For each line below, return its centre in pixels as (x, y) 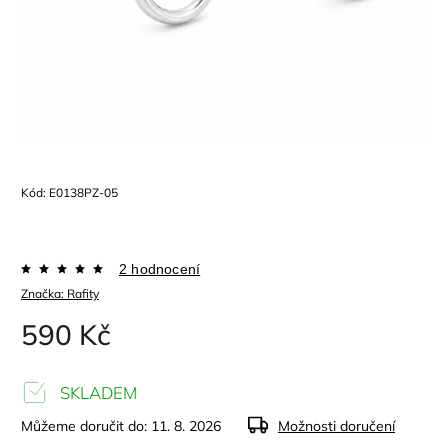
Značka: (44, 293)
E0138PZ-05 (83, 192)
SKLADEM (96, 392)
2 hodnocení (160, 269)
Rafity (83, 293)
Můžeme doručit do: (84, 426)
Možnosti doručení (336, 426)
